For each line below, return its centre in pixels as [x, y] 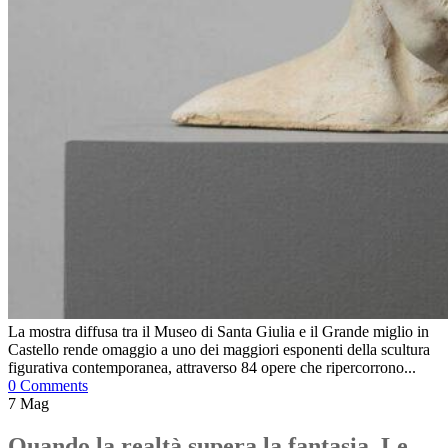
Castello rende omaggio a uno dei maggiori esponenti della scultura [219, 349]
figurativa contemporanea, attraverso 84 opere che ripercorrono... [212, 367]
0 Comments [48, 385]
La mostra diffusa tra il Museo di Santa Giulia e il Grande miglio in [218, 331]
